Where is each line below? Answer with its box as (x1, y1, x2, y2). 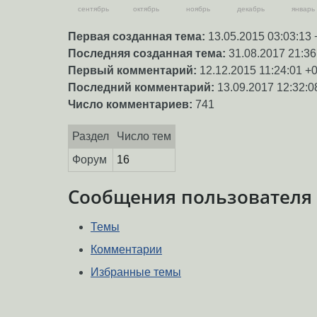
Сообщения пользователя (68, 185, 312, 209)
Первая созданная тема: (68, 30, 205, 43)
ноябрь (186, 5, 210, 13)
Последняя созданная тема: (68, 47, 226, 60)
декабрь (236, 5, 265, 13)
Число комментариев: (68, 98, 192, 111)
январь (291, 5, 315, 13)
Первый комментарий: (68, 64, 197, 77)
